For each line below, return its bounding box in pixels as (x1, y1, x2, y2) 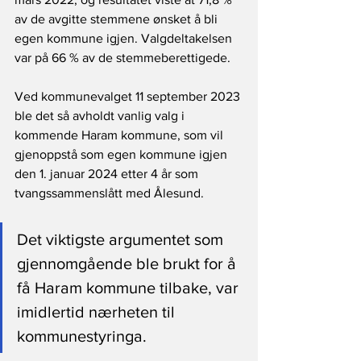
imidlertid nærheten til (17, 303, 179, 322)
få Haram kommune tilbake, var (17, 279, 243, 297)
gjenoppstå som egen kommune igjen (15, 147, 230, 162)
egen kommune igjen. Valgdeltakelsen (15, 31, 235, 46)
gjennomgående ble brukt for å (17, 255, 240, 273)
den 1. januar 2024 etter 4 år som (15, 167, 201, 181)
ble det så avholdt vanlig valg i (15, 109, 188, 123)
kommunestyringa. (17, 327, 147, 346)
